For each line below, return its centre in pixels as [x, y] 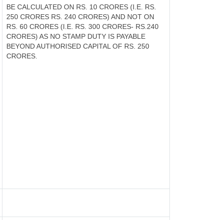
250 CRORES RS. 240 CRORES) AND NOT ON [80, 17]
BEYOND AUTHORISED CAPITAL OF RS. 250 [78, 46]
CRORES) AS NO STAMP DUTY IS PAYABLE [76, 36]
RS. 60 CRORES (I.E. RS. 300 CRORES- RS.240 [82, 27]
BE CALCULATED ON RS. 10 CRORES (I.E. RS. [81, 7]
